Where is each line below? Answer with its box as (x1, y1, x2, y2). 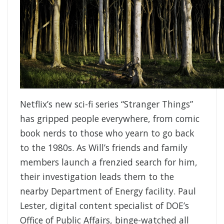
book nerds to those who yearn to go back (20, 127, 194, 139)
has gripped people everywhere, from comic (20, 112, 199, 125)
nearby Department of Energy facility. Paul (20, 185, 196, 197)
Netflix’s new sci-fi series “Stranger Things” (20, 98, 193, 110)
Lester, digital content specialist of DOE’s (20, 199, 189, 212)
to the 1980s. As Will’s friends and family (20, 141, 187, 154)
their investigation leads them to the (20, 170, 174, 183)
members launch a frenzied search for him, (20, 156, 197, 168)
